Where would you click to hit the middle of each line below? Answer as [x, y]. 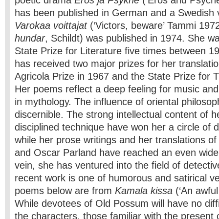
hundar [30, 38]
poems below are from [65, 191]
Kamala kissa [144, 191]
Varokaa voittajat [51, 25]
